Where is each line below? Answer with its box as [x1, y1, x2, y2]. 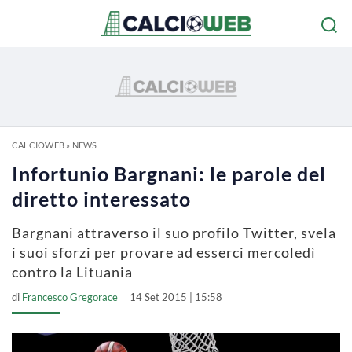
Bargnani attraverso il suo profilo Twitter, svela [12, 224, 336, 241]
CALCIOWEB [12, 140, 64, 150]
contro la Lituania [12, 263, 133, 280]
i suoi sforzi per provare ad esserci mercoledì [12, 244, 316, 261]
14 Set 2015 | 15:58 [130, 291, 222, 303]
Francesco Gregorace [22, 291, 118, 303]
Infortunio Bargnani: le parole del [12, 162, 326, 185]
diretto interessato [12, 187, 191, 211]
